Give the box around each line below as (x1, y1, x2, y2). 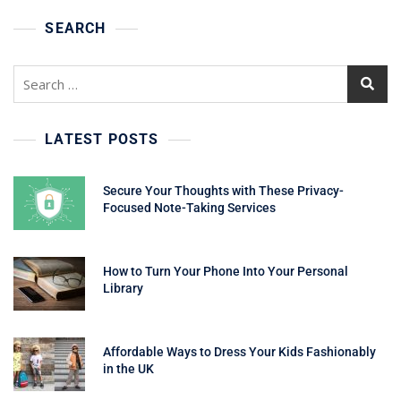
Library (103, 280, 143, 295)
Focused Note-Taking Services (103, 200, 278, 215)
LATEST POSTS (45, 130, 159, 148)
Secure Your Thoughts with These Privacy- (103, 183, 344, 198)
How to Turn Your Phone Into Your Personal (103, 263, 348, 278)
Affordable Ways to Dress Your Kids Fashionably (103, 344, 376, 359)
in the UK (103, 361, 154, 376)
